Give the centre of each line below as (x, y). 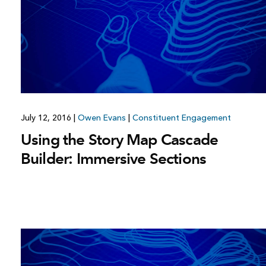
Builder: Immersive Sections (113, 158)
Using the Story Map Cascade (119, 139)
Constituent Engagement (181, 118)
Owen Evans (102, 118)
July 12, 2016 (47, 118)
